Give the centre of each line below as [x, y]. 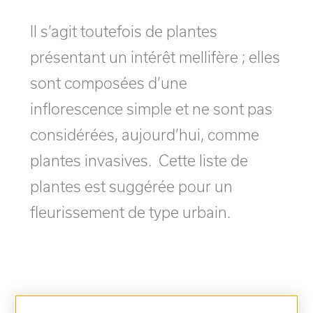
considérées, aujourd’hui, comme [144, 134]
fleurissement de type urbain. [130, 212]
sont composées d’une [108, 82]
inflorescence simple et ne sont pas [151, 108]
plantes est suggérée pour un [131, 186]
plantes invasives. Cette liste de [139, 160]
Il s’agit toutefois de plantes [123, 31]
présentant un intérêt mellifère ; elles [155, 57]
